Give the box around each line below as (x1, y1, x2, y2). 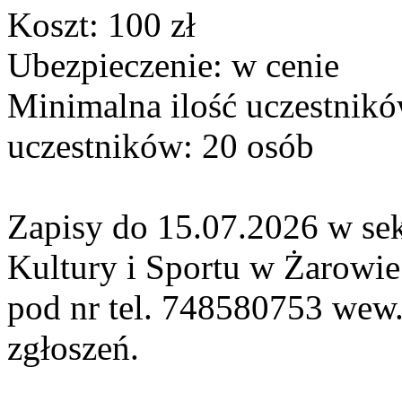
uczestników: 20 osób (7, 127, 314, 166)
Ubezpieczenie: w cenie (7, 46, 339, 85)
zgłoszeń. (7, 328, 139, 368)
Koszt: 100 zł (7, 5, 196, 45)
